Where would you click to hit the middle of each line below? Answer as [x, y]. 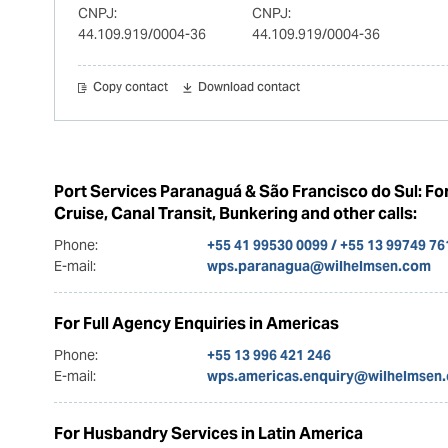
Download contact [249, 87]
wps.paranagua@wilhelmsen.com [318, 265]
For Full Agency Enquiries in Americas [196, 323]
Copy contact [130, 87]
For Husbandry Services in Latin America [208, 433]
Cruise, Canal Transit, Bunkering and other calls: [235, 213]
